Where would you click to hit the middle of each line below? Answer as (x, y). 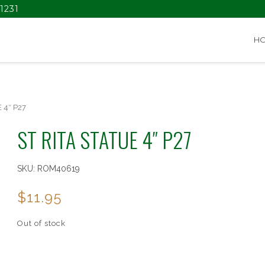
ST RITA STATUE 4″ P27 (104, 139)
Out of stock (41, 223)
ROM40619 (58, 169)
